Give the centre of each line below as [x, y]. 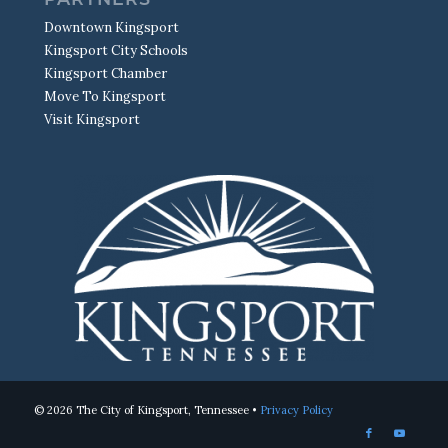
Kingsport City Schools [115, 50]
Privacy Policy [296, 409]
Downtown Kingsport [111, 27]
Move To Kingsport [104, 96]
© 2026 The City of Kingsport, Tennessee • [146, 409]
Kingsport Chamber [105, 73]
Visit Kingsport [91, 119]
